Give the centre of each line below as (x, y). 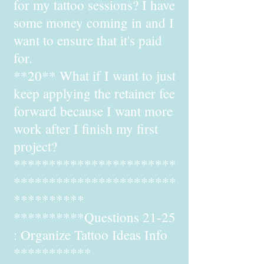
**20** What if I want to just (95, 75)
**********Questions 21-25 (95, 217)
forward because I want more (93, 111)
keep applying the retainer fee (94, 93)
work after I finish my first (86, 128)
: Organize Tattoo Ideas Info (90, 235)
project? (35, 146)
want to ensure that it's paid (88, 40)
